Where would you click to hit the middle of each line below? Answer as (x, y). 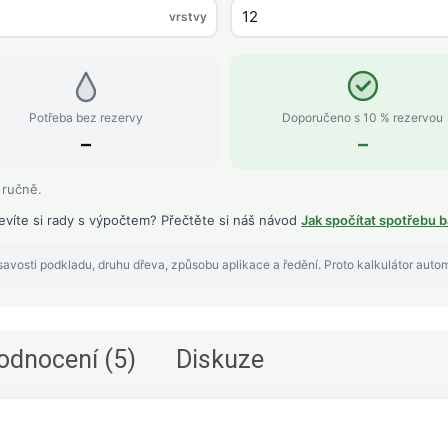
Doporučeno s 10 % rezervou (362, 117)
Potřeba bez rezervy (85, 117)
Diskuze (220, 359)
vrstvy (187, 17)
